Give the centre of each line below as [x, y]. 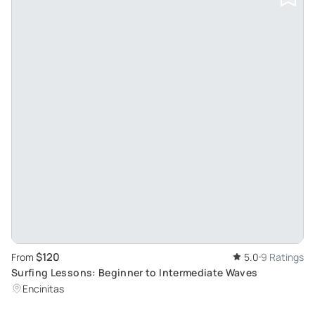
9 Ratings [282, 257]
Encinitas [43, 288]
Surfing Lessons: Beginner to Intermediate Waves [135, 272]
